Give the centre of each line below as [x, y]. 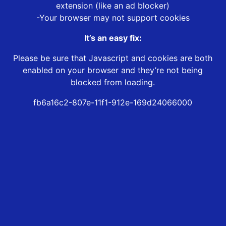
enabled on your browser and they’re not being [113, 70]
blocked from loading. [113, 82]
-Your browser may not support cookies [113, 18]
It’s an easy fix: [113, 38]
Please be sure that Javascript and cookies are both [113, 58]
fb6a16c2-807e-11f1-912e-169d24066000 [113, 103]
